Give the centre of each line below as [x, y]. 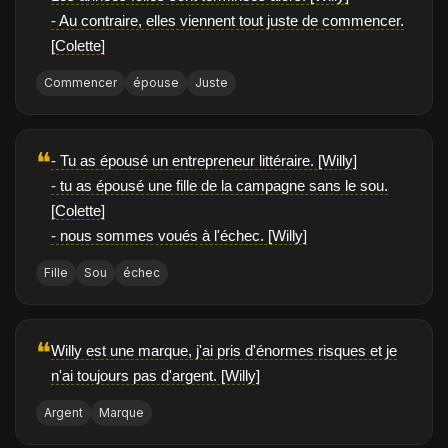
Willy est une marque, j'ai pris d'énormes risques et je [224, 351]
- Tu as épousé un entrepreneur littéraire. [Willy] [204, 161]
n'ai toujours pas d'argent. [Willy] [155, 376]
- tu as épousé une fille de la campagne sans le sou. [219, 186]
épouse [156, 83]
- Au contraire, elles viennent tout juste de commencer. [227, 21]
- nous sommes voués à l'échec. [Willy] [179, 236]
